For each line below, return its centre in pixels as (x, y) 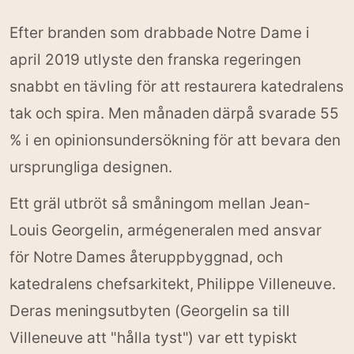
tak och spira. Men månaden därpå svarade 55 (174, 113)
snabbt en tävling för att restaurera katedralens (177, 87)
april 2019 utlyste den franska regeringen (155, 60)
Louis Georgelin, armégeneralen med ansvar (166, 230)
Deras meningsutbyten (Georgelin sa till (150, 311)
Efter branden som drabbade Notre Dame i (160, 33)
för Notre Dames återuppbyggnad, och (147, 257)
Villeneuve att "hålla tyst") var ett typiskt (153, 338)
